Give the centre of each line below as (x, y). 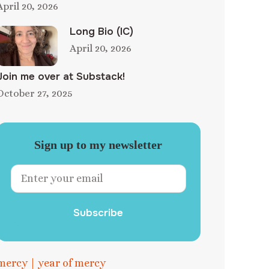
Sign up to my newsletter (98, 145)
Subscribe (98, 213)
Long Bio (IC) (101, 32)
